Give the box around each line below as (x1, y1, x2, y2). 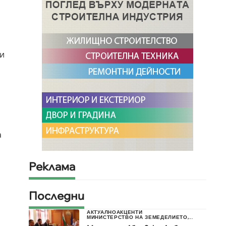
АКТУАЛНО (87, 209, 117, 215)
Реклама (29, 159, 75, 174)
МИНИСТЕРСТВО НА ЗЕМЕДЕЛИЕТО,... (87, 214, 193, 220)
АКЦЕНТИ (116, 209, 143, 215)
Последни (29, 189, 84, 203)
